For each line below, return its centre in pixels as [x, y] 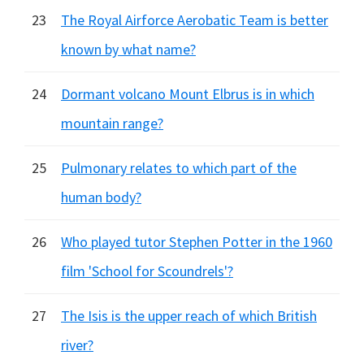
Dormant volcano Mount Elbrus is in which [188, 94]
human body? [101, 197]
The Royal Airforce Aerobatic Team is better [195, 20]
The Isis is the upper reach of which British [189, 316]
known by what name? [128, 49]
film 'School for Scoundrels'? [147, 271]
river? [77, 345]
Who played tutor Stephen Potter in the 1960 [197, 242]
